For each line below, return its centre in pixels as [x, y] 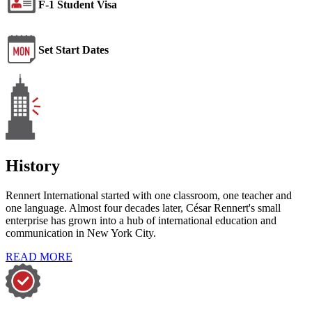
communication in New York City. [81, 233]
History [33, 165]
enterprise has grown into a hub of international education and [141, 220]
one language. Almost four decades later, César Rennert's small [143, 208]
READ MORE [39, 256]
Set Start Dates [73, 50]
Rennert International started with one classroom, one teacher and [149, 195]
